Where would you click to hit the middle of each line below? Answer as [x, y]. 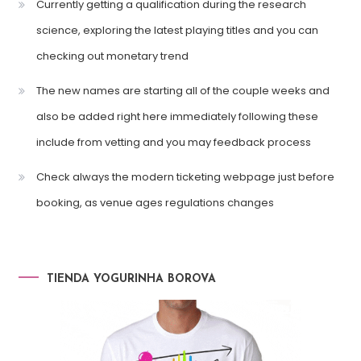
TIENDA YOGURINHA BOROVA [131, 280]
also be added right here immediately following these [177, 117]
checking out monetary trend [112, 56]
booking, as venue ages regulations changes [155, 203]
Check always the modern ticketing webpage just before [185, 177]
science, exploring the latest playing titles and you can [177, 31]
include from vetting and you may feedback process [173, 143]
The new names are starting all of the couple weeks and [183, 91]
